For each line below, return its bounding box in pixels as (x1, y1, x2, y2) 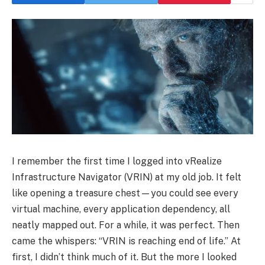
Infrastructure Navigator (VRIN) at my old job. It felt (12, 172, 241, 183)
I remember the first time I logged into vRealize (12, 156, 222, 167)
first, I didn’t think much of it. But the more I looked (12, 251, 237, 263)
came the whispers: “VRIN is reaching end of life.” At (12, 235, 241, 247)
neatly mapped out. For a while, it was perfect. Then (12, 219, 240, 231)
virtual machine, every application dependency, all (12, 203, 230, 215)
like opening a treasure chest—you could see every (12, 188, 238, 199)
